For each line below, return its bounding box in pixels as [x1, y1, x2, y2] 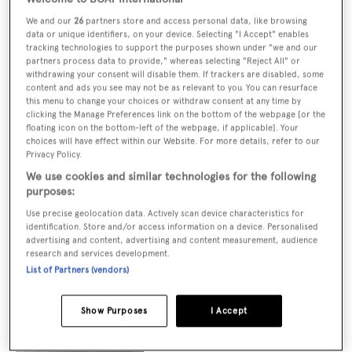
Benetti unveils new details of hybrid [150, 219, 306, 233]
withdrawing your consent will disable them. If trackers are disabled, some [26, 68, 324, 80]
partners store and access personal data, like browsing [83, 15, 308, 27]
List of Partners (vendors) [26, 264, 130, 276]
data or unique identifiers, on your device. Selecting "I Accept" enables [26, 28, 310, 40]
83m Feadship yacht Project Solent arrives [150, 138, 328, 152]
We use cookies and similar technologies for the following [26, 170, 317, 184]
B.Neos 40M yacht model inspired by [150, 234, 311, 248]
